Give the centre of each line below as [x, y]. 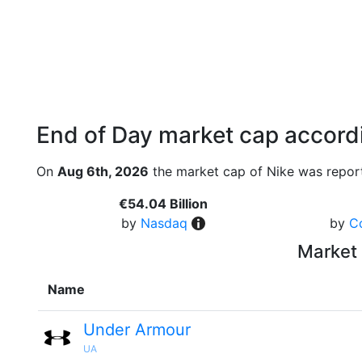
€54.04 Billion [163, 204]
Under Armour [137, 330]
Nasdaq [164, 223]
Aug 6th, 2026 [103, 171]
